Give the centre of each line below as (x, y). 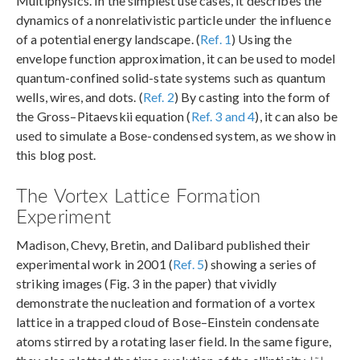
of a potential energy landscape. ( (108, 39)
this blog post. (56, 154)
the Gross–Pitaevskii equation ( (104, 116)
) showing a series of (260, 264)
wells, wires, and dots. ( (80, 96)
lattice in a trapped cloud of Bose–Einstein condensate (168, 321)
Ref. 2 (158, 96)
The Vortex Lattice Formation (139, 194)
